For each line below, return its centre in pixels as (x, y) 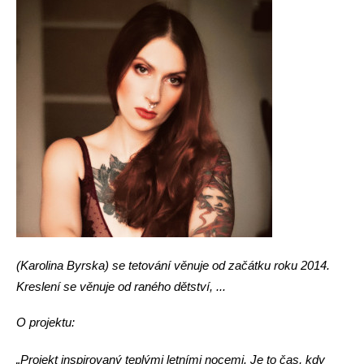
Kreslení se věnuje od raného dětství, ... (121, 287)
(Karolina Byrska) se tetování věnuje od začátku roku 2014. (173, 266)
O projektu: (45, 323)
